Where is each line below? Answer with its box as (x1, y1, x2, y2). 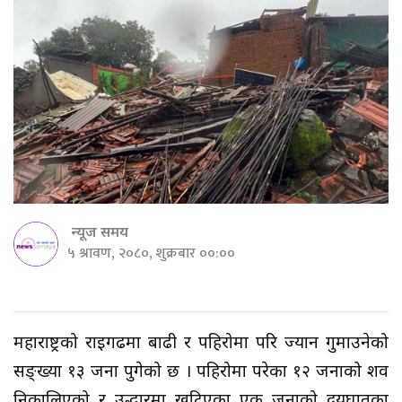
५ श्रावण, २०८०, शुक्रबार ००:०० (67, 241, 235, 267)
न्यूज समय (72, 224, 128, 244)
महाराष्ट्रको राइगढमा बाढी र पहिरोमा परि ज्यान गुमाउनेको (13, 333, 389, 356)
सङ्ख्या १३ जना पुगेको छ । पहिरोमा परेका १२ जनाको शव (13, 362, 389, 385)
